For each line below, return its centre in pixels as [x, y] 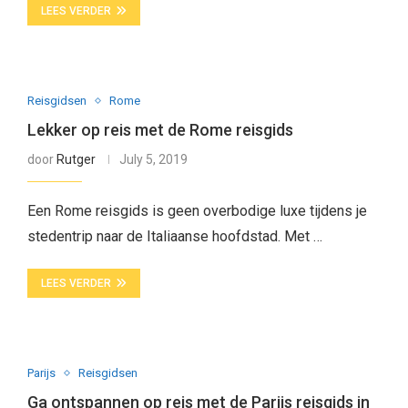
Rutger [76, 159]
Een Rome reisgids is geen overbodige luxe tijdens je [197, 211]
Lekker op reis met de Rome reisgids [160, 130]
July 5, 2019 [153, 159]
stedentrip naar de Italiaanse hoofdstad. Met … [174, 236]
